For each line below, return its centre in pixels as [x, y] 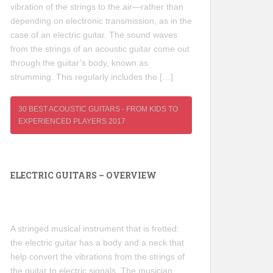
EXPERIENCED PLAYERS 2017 [72, 122]
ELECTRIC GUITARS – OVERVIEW [83, 175]
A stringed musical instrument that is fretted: [95, 229]
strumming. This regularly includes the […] [92, 77]
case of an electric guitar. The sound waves [94, 35]
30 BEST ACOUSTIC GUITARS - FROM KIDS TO [98, 109]
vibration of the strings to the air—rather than [97, 7]
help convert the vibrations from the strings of [97, 257]
